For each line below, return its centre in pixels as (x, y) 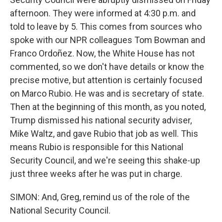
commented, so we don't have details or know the (107, 67)
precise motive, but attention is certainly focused (106, 80)
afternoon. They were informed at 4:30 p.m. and (103, 13)
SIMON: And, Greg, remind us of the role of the (100, 197)
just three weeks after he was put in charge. (96, 174)
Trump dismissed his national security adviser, (101, 120)
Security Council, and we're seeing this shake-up (105, 160)
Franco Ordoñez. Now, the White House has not (102, 53)
